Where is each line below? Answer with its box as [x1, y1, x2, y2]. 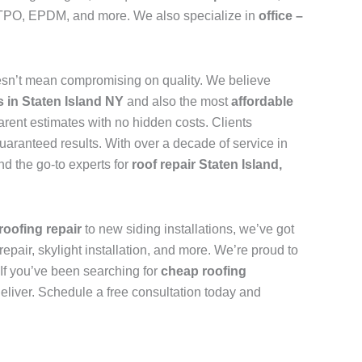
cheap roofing [161, 264, 246, 279]
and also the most [124, 95, 231, 109]
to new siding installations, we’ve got [82, 222, 294, 237]
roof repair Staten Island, [132, 158, 282, 172]
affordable [231, 95, 293, 109]
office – [259, 9, 303, 23]
